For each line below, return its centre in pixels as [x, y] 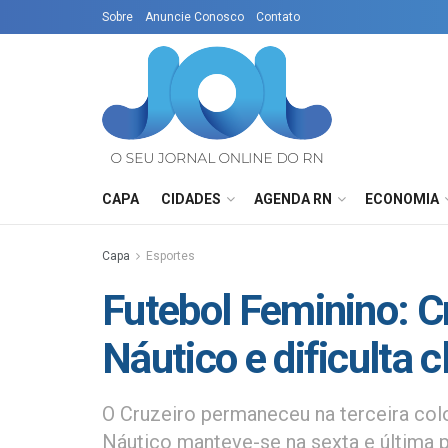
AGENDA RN [293, 199]
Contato [278, 17]
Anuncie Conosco [194, 17]
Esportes [170, 256]
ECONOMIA [402, 199]
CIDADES [191, 199]
